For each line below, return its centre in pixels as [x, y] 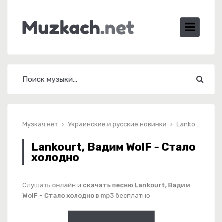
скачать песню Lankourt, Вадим [137, 185]
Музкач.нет [40, 124]
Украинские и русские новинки [117, 124]
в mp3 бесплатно [122, 195]
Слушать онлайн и [53, 185]
